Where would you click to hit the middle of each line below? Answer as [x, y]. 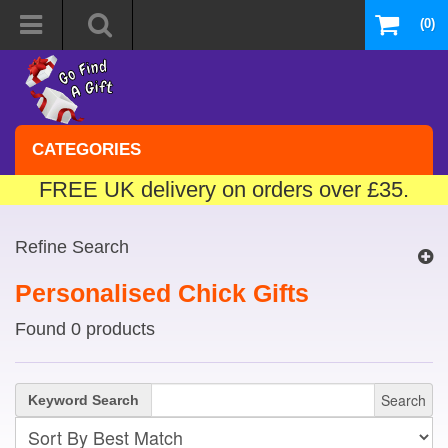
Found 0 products [85, 329]
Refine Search [72, 247]
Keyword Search [83, 400]
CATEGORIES [86, 149]
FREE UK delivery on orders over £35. [224, 190]
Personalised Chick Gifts [162, 293]
